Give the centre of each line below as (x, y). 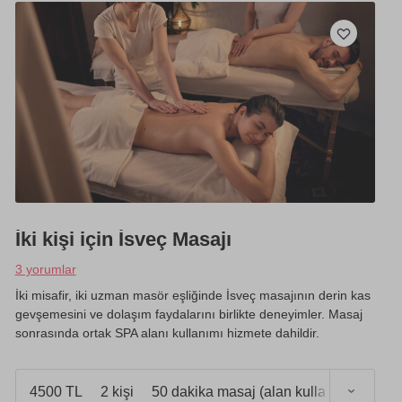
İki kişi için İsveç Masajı (123, 240)
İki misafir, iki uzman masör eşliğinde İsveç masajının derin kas (192, 296)
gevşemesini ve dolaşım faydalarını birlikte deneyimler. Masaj (188, 315)
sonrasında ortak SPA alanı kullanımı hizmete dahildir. (167, 333)
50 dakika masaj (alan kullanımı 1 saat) (275, 391)
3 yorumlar (45, 270)
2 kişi (117, 391)
